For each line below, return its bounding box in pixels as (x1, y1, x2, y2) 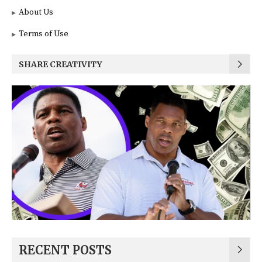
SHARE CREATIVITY (19, 59, 102, 70)
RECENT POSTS (19, 243, 112, 258)
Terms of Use (19, 29, 68, 40)
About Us (19, 7, 53, 18)
